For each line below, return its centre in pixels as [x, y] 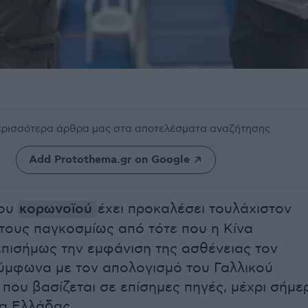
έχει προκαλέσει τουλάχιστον [195, 209]
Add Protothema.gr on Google [109, 160]
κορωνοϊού [56, 209]
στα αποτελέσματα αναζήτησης [192, 129]
